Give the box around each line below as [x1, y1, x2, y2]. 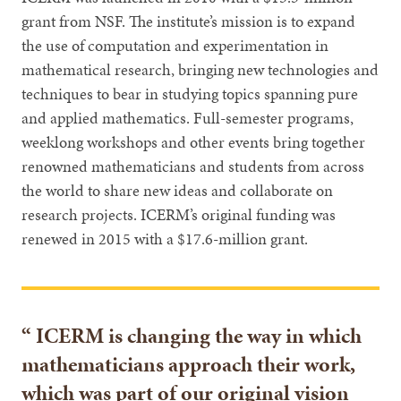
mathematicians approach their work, [21, 348, 356, 380]
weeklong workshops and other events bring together [21, 130, 366, 153]
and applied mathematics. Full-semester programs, [21, 106, 354, 129]
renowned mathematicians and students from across [21, 154, 365, 177]
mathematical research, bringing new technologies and [21, 57, 380, 81]
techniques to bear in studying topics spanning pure [21, 81, 359, 105]
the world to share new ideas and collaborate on [21, 178, 334, 201]
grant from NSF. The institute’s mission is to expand [21, 9, 356, 32]
